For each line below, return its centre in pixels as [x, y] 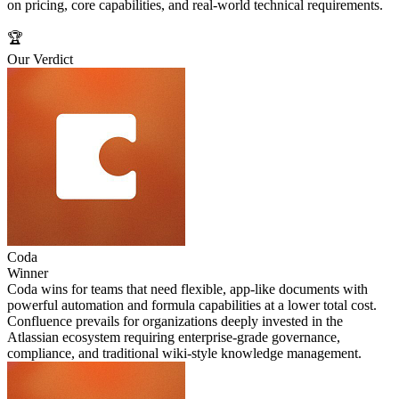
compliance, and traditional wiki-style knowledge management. [184, 353]
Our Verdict [40, 59]
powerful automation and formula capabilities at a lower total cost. [192, 305]
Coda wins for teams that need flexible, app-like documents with [187, 289]
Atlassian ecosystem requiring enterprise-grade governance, [174, 337]
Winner [28, 273]
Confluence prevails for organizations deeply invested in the [175, 321]
